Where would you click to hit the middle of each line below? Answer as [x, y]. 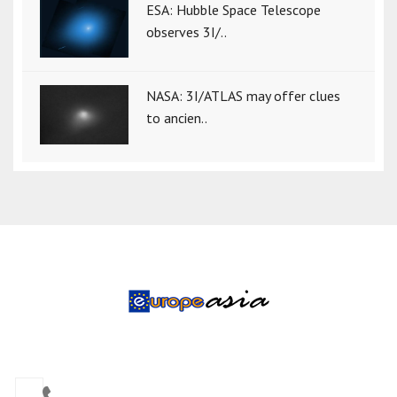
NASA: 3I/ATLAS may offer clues [243, 96]
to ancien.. [177, 118]
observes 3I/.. [187, 31]
